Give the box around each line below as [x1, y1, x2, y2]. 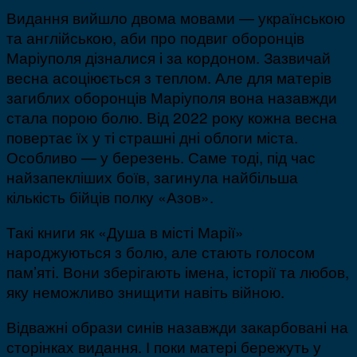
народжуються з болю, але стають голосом [6, 241, 315, 263]
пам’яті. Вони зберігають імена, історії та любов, [6, 261, 349, 283]
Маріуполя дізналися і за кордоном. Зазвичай [6, 46, 331, 69]
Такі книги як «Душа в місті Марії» [6, 221, 244, 243]
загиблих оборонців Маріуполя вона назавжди [6, 86, 337, 108]
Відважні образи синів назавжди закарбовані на [6, 316, 348, 338]
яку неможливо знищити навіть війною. [6, 280, 284, 303]
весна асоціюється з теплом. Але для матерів [6, 66, 331, 88]
